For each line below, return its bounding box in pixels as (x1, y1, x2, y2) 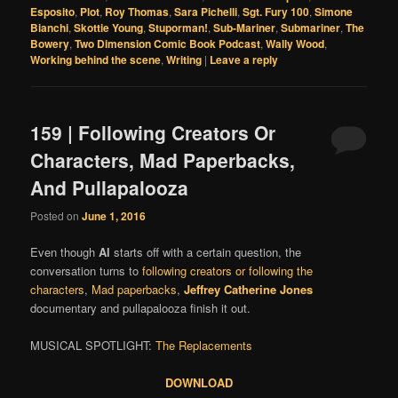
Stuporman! (148, 20, 209, 36)
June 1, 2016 (82, 207, 147, 224)
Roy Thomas (105, 4, 170, 20)
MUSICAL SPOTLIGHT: (30, 337, 156, 354)
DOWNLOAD (165, 374, 233, 392)
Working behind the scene (30, 52, 162, 68)
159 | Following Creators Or (30, 119, 276, 147)
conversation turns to (30, 261, 143, 279)
